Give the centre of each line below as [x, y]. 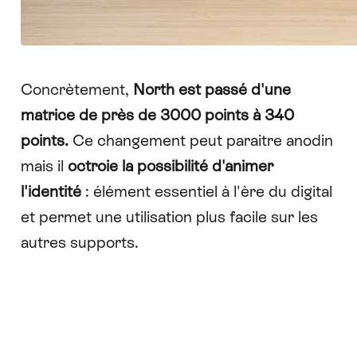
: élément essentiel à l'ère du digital [206, 191]
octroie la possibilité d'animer [170, 166]
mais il [44, 166]
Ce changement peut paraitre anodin [200, 140]
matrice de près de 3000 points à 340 [157, 115]
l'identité [51, 191]
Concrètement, [76, 89]
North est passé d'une [212, 89]
